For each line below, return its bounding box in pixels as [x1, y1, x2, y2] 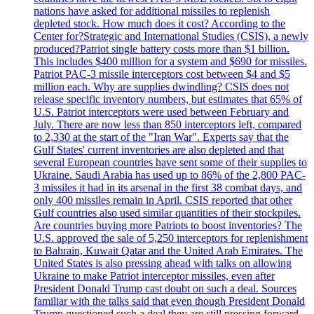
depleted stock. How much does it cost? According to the [34, 18, 285, 30]
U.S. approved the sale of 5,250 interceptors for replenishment [34, 232, 308, 245]
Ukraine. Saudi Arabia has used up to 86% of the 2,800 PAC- [34, 169, 306, 182]
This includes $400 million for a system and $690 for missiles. [34, 55, 307, 68]
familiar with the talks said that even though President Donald [34, 295, 305, 308]
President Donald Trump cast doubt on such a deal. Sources [34, 282, 296, 295]
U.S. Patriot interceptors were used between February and [34, 106, 289, 118]
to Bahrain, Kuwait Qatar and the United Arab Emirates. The [34, 245, 303, 257]
